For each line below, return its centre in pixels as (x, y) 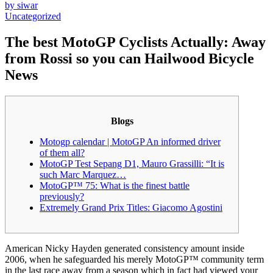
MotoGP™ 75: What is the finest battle (115, 185)
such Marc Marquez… (83, 174)
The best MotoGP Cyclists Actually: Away (135, 42)
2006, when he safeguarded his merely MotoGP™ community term (134, 259)
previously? (62, 196)
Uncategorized (33, 16)
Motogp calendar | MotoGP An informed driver (130, 141)
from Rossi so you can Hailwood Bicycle (129, 58)
